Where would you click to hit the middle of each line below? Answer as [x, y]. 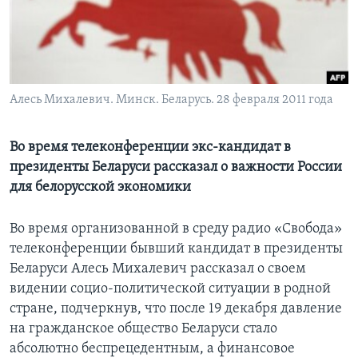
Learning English [62, 28]
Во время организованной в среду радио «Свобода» [176, 229]
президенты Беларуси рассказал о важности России [176, 168]
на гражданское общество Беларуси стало [143, 329]
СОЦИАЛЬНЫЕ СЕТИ [62, 71]
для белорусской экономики [100, 188]
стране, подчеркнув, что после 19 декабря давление [176, 309]
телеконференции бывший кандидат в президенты [176, 249]
